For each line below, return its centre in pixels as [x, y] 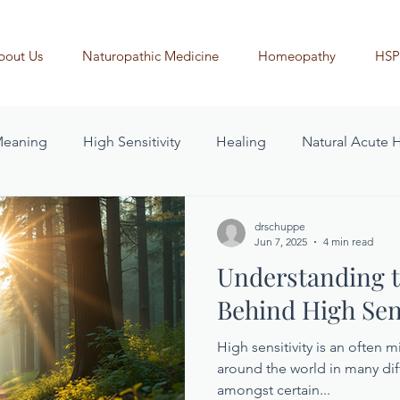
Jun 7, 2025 [281, 242]
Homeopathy [297, 56]
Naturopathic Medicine [150, 56]
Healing [241, 142]
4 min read [348, 242]
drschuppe [280, 226]
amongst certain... [274, 390]
